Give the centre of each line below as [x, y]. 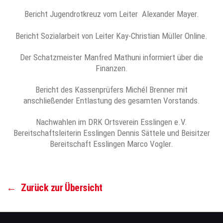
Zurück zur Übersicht [62, 188]
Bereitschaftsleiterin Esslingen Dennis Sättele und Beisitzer [111, 133]
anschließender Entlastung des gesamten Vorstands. [111, 101]
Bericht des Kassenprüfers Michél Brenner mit [111, 90]
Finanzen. [111, 68]
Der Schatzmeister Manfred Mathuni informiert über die [111, 57]
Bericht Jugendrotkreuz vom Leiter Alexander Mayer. [111, 14]
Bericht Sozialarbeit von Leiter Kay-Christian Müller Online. [111, 36]
